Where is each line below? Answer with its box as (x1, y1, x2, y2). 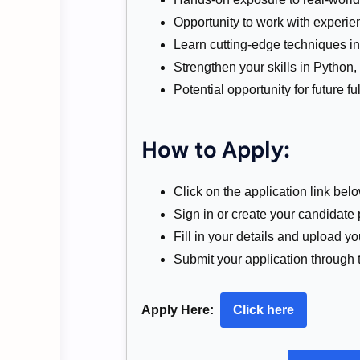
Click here (233, 302, 294, 317)
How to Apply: (141, 136, 290, 164)
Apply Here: (141, 302, 214, 317)
